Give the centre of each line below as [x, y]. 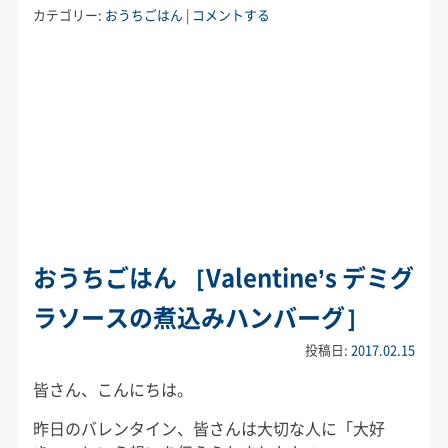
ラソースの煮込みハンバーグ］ [200, 316]
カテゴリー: [68, 14]
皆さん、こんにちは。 [112, 388]
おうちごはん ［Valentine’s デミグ [223, 276]
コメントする [230, 14]
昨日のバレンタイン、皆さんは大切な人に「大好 [208, 427]
